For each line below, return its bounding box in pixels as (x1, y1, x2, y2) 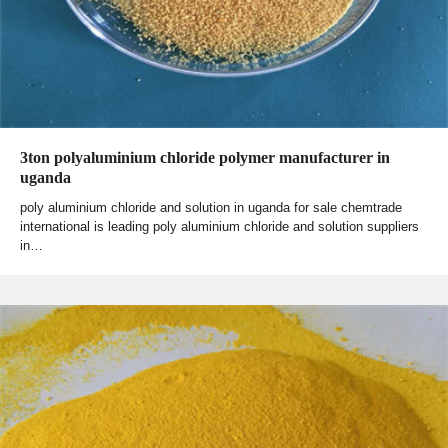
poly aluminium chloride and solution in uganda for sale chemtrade (20, 200, 402, 216)
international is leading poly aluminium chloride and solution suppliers (20, 219, 419, 235)
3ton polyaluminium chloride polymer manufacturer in (20, 149, 390, 167)
